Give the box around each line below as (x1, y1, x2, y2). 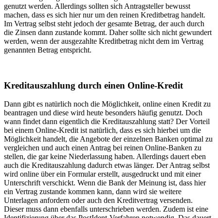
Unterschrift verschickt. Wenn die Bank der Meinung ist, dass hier (4, 179, 206, 187)
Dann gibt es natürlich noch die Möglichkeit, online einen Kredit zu (4, 100, 211, 109)
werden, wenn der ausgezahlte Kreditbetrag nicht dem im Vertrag (4, 36, 203, 45)
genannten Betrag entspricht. (4, 45, 91, 54)
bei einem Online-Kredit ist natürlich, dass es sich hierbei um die (4, 126, 201, 135)
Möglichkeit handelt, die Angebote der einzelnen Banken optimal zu (4, 135, 213, 144)
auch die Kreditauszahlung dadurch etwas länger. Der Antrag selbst (4, 161, 210, 170)
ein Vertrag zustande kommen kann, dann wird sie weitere (4, 187, 182, 196)
